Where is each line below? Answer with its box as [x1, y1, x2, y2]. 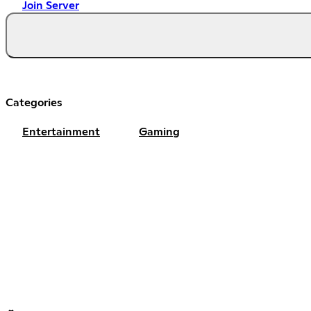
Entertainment [22, 126, 100, 137]
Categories [6, 96, 62, 108]
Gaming [139, 126, 180, 137]
